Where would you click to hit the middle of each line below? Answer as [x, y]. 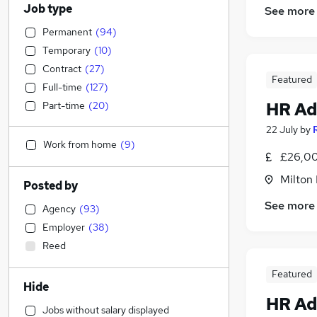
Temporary [67, 50]
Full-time [62, 87]
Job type [48, 9]
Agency [59, 209]
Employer [64, 227]
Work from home [80, 144]
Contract [62, 69]
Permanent [67, 32]
